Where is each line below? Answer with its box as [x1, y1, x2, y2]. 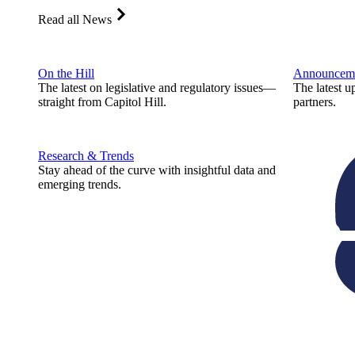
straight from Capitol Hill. [38, 95, 166, 109]
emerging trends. [38, 177, 121, 191]
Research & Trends [38, 149, 134, 162]
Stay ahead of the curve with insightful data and [38, 163, 276, 177]
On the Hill [38, 67, 94, 80]
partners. [293, 95, 336, 109]
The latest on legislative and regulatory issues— [38, 81, 276, 94]
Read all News [38, 13, 112, 26]
